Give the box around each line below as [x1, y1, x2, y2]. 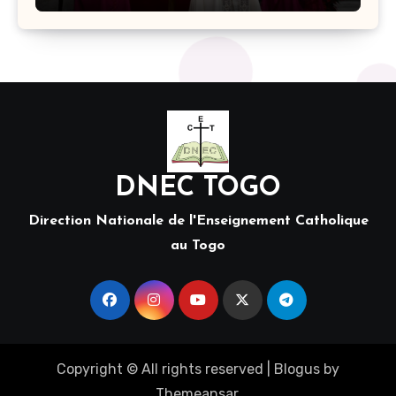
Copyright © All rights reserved [57, 361, 263, 378]
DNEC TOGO [115, 175, 281, 203]
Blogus [274, 361, 320, 378]
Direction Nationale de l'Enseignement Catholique [27, 214, 369, 229]
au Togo [171, 239, 225, 254]
